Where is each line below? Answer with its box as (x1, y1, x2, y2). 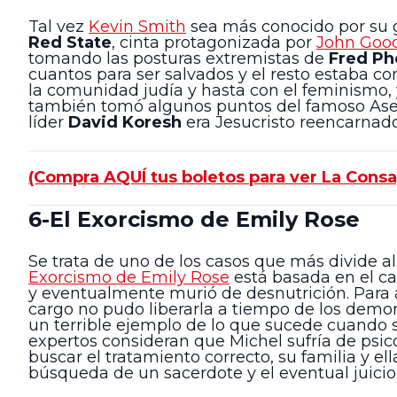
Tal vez (28, 17, 89, 37)
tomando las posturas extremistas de (28, 49, 329, 69)
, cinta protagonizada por (112, 33, 316, 53)
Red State (28, 33, 112, 53)
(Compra (28, 167, 104, 187)
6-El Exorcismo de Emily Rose (28, 206, 360, 233)
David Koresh (68, 113, 182, 133)
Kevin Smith (89, 17, 186, 37)
